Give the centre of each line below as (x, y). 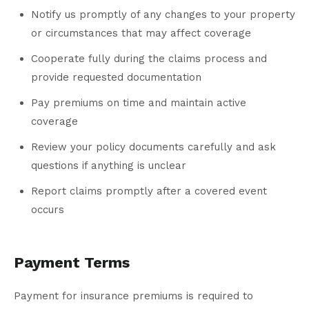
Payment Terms (72, 263)
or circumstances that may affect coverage (141, 33)
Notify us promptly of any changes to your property (163, 15)
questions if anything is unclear (109, 166)
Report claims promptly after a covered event (149, 191)
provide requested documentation (116, 78)
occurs (48, 210)
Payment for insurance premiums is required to (133, 296)
